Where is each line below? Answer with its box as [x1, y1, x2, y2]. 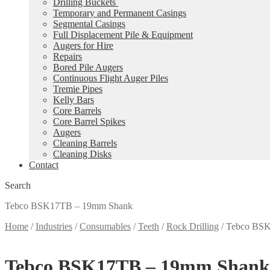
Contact [29, 160, 58, 170]
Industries [36, 221, 72, 231]
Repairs [53, 51, 82, 61]
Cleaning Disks [53, 149, 111, 159]
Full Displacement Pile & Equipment [53, 30, 193, 40]
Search [5, 180, 31, 190]
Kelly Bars [53, 95, 94, 105]
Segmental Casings [53, 19, 125, 29]
